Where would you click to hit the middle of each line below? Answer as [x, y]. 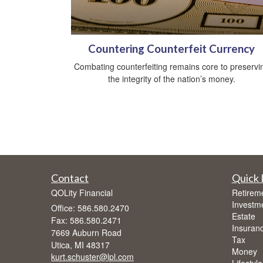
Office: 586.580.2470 [90, 208]
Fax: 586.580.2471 [86, 220]
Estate [243, 216]
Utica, [62, 245]
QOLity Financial [82, 193]
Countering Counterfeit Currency [171, 49]
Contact [70, 178]
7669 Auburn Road [86, 233]
